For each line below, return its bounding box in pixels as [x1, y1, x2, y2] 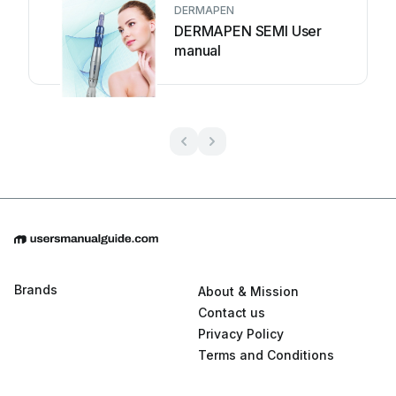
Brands [14, 282, 57, 298]
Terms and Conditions [198, 347, 334, 363]
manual [174, 42, 222, 59]
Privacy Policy [198, 326, 284, 342]
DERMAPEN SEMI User [174, 22, 323, 40]
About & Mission [198, 284, 299, 300]
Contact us [198, 305, 265, 321]
